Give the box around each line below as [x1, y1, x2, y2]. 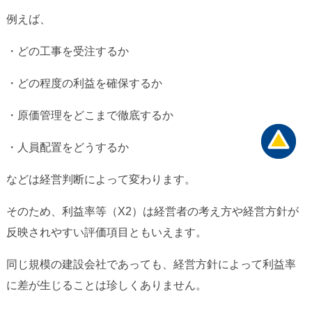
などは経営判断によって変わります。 [6, 173, 196, 186]
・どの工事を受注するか [6, 45, 129, 58]
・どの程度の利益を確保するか [6, 77, 162, 90]
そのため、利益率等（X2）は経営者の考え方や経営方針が [6, 205, 299, 218]
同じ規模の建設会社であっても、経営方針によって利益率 [6, 258, 296, 271]
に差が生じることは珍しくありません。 [6, 279, 207, 292]
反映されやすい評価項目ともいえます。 [6, 226, 207, 239]
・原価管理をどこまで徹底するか [6, 109, 173, 122]
